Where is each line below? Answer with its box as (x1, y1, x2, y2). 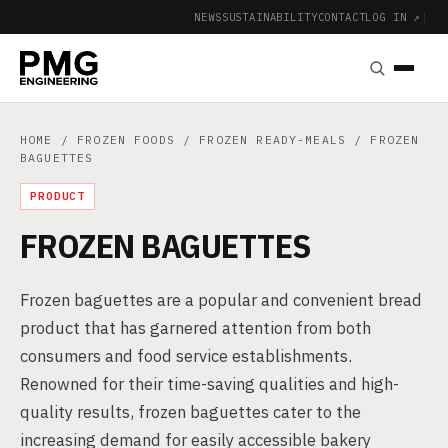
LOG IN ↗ (365, 9, 422, 24)
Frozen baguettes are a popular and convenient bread (20, 289, 422, 311)
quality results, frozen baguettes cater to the (20, 401, 361, 423)
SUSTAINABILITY (221, 9, 318, 24)
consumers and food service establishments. (20, 345, 352, 367)
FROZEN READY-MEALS (199, 132, 347, 147)
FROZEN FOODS (77, 132, 175, 147)
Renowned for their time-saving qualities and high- (20, 373, 399, 395)
